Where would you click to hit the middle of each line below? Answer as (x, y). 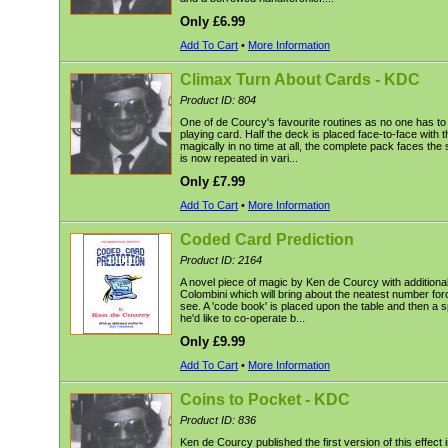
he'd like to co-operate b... (242, 318)
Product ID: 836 (218, 420)
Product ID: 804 (218, 100)
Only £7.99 (212, 181)
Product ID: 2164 (221, 260)
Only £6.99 (212, 21)
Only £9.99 (212, 341)
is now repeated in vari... (239, 158)
